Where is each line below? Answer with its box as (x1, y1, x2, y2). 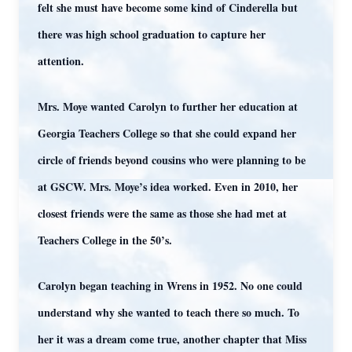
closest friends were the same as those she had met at (38, 205, 287, 222)
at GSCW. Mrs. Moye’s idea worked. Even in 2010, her (38, 178, 298, 195)
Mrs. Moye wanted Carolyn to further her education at (38, 98, 298, 115)
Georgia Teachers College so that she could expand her (38, 125, 296, 141)
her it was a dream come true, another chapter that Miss (38, 331, 306, 347)
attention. (38, 53, 84, 69)
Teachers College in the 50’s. (38, 232, 172, 248)
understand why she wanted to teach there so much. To (38, 304, 299, 321)
